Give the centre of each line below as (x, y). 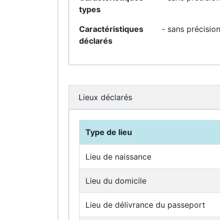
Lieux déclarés (105, 97)
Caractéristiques (111, 29)
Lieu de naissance (118, 157)
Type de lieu (109, 132)
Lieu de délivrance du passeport (145, 205)
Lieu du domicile (116, 181)
